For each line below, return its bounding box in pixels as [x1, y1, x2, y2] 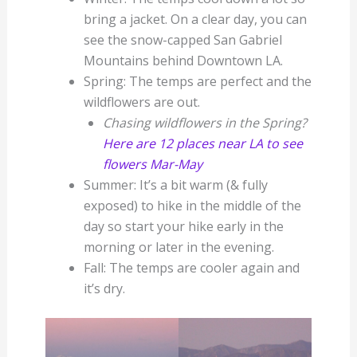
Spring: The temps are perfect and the [83, 73, 312, 91]
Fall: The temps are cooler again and [83, 259, 300, 277]
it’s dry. [83, 280, 125, 298]
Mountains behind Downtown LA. [83, 52, 283, 70]
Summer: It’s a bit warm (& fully [83, 176, 268, 194]
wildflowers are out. [83, 93, 200, 112]
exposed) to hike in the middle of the [83, 197, 301, 215]
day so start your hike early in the [83, 218, 284, 236]
